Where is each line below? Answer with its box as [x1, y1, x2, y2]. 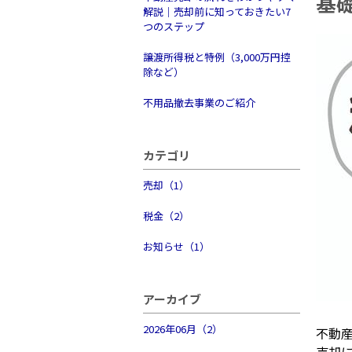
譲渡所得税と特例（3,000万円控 [143, 49, 291, 65]
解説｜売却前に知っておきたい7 [143, 4, 291, 20]
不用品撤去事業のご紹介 [143, 95, 255, 111]
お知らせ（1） [143, 239, 210, 255]
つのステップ [143, 19, 204, 35]
